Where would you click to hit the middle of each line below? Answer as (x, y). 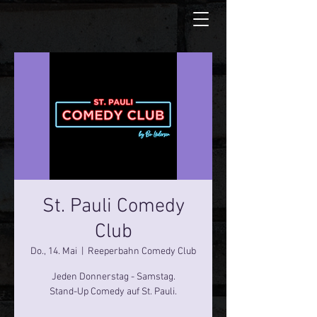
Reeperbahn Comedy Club (142, 252)
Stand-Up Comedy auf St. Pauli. (113, 292)
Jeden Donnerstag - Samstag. (113, 277)
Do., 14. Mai (54, 252)
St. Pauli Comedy (113, 207)
